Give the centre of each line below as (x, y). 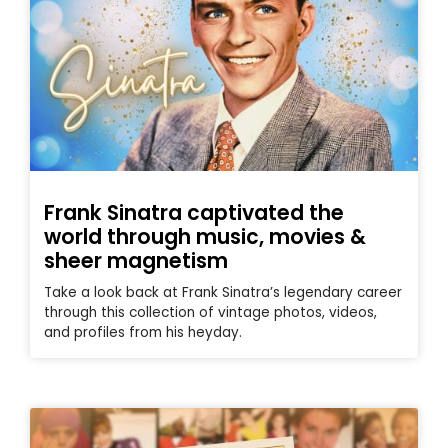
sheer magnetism (136, 260)
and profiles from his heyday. (143, 332)
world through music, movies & (205, 236)
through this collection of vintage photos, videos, (210, 312)
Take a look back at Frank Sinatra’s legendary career (223, 292)
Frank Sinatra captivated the (194, 212)
